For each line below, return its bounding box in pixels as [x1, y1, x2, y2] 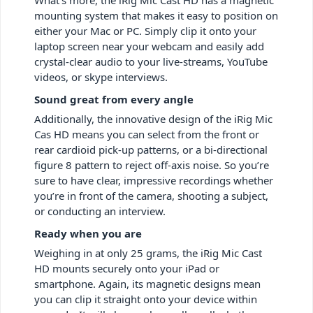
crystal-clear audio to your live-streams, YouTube [34, 54, 268, 68]
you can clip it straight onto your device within [34, 291, 257, 306]
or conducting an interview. [34, 203, 166, 218]
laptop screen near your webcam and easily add [34, 38, 264, 53]
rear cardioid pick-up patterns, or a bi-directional [34, 142, 268, 156]
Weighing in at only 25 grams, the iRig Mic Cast [34, 245, 262, 260]
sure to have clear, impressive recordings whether [34, 173, 273, 187]
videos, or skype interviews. [34, 69, 168, 84]
